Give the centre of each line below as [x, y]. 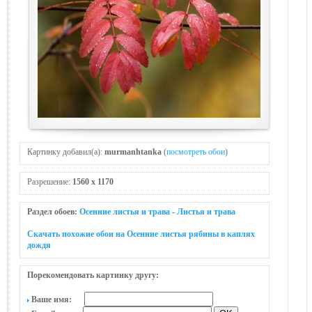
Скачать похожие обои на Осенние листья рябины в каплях [141, 234]
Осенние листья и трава [125, 212]
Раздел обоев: [53, 212]
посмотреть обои [196, 152]
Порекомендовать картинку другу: [93, 275]
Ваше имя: [57, 299]
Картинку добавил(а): [66, 152]
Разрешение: [50, 182]
